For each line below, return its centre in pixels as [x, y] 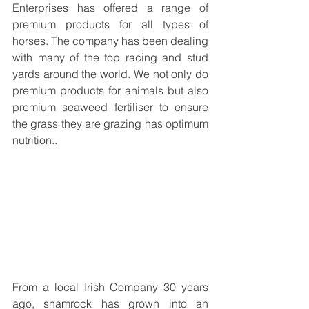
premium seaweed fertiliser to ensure [110, 107]
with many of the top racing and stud [110, 57]
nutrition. [33, 140]
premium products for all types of [110, 24]
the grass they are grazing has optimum [110, 123]
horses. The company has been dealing [110, 41]
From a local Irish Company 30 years [110, 287]
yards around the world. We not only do [110, 74]
